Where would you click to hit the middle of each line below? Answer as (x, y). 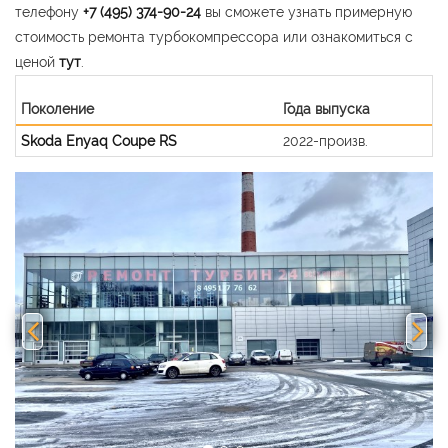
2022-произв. (325, 140)
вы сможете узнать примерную (308, 11)
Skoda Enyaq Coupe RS (99, 140)
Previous (74, 188)
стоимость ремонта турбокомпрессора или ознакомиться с (214, 36)
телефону (49, 11)
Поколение (57, 108)
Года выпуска (326, 108)
